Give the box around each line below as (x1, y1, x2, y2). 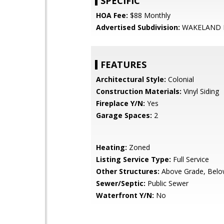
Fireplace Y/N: (96, 98, 145, 108)
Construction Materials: (96, 86, 181, 96)
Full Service (171, 154, 209, 164)
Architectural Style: (96, 74, 166, 84)
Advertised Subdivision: (96, 22, 180, 32)
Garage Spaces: (96, 110, 152, 120)
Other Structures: (96, 166, 159, 176)
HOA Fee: (96, 10, 128, 20)
